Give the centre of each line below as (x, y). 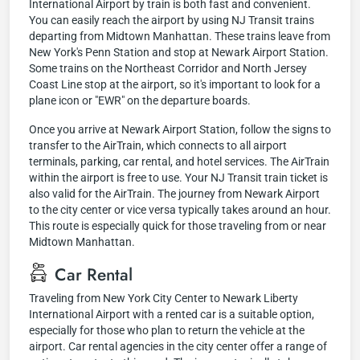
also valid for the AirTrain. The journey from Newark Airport (174, 194)
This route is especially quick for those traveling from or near (178, 226)
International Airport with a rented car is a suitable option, (172, 314)
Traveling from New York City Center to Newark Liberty (164, 298)
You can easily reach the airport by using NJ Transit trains (172, 20)
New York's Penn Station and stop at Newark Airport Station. (179, 52)
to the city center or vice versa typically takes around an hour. (180, 210)
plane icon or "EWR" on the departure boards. (140, 100)
